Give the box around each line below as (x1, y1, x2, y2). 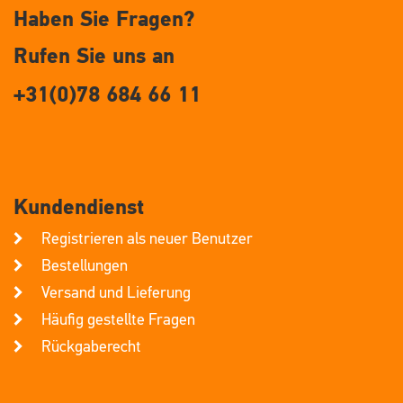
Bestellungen (41, 258, 128, 275)
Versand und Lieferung (41, 285, 191, 302)
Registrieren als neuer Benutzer (41, 231, 253, 248)
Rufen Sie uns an (13, 46, 175, 68)
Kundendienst (13, 197, 144, 219)
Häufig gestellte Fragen (41, 312, 195, 329)
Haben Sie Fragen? (13, 9, 195, 31)
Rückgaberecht (41, 339, 141, 356)
